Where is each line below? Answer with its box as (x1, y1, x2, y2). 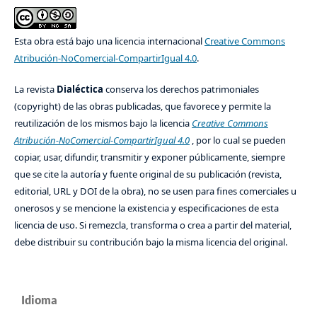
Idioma (21, 293, 57, 307)
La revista (13, 83, 57, 96)
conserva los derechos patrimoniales (105, 83, 259, 96)
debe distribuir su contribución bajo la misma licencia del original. (13, 236, 287, 249)
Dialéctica (56, 83, 105, 96)
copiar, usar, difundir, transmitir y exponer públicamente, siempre (13, 151, 285, 164)
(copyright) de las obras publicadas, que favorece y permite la (13, 100, 271, 113)
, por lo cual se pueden (189, 134, 286, 147)
